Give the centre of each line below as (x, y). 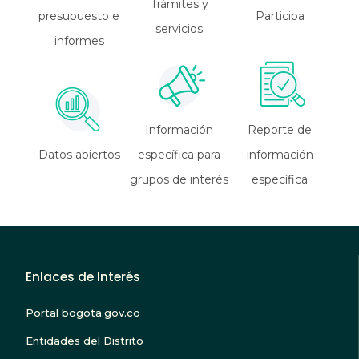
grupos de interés (179, 179)
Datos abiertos (79, 155)
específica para (179, 155)
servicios (179, 28)
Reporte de (280, 130)
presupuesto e (79, 16)
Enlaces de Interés (83, 277)
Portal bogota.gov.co (83, 312)
